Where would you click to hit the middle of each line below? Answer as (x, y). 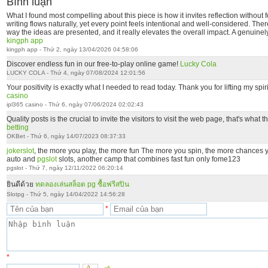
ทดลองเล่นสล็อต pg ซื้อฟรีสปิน (82, 184)
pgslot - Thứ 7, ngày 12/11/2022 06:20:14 (65, 168)
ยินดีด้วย (21, 184)
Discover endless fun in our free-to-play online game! (93, 64)
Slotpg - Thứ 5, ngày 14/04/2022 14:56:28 (66, 194)
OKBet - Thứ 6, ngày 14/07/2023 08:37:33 (66, 136)
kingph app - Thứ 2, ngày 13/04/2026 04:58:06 (72, 49)
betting (17, 127)
